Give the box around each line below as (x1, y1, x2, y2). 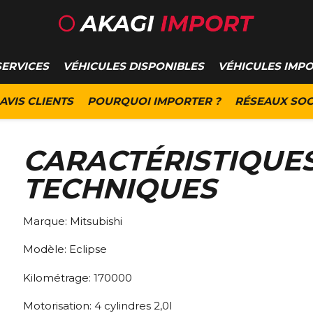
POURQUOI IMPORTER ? (87, 94, 221, 108)
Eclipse (69, 242, 107, 256)
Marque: (23, 214, 70, 228)
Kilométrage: (23, 270, 94, 284)
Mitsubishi (70, 214, 122, 228)
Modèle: (23, 242, 69, 256)
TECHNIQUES (23, 171, 217, 205)
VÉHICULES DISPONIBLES (63, 59, 204, 73)
